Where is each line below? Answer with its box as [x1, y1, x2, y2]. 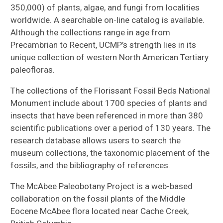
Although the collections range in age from [10, 27, 171, 37]
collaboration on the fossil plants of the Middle [10, 193, 186, 204]
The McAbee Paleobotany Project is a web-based [10, 181, 193, 191]
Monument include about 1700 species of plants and [10, 98, 208, 108]
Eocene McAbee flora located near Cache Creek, [10, 206, 189, 216]
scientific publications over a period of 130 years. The [10, 122, 211, 133]
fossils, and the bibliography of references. [10, 160, 171, 170]
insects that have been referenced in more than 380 [10, 110, 204, 120]
